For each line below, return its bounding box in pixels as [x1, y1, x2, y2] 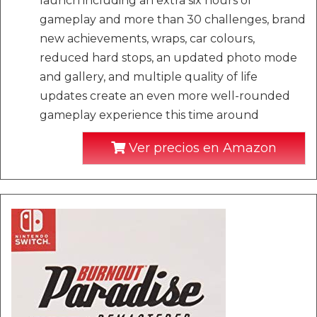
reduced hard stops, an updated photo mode [40, 51, 297, 64]
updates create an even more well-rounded [40, 89, 290, 103]
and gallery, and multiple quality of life [40, 70, 258, 83]
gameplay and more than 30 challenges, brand [40, 13, 306, 26]
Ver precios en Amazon [125, 140, 277, 156]
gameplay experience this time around [40, 108, 259, 122]
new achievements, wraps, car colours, [40, 32, 255, 45]
